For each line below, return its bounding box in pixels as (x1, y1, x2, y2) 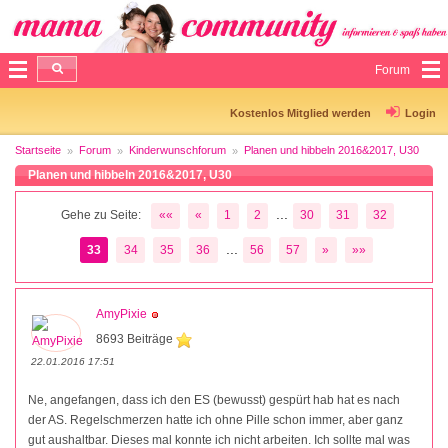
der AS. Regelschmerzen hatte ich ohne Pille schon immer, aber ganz (28, 412, 403, 427)
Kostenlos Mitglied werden (230, 106, 371, 119)
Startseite (15, 143, 61, 156)
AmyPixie (96, 306, 147, 321)
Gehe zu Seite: (61, 208, 142, 223)
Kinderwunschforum (129, 143, 226, 156)
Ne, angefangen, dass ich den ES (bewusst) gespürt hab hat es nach (28, 392, 400, 407)
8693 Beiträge (96, 331, 176, 346)
